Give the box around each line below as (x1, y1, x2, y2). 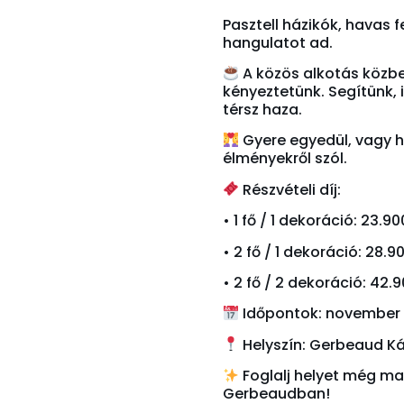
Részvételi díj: (239, 179, 342, 200)
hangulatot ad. (223, 32, 333, 53)
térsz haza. (223, 98, 302, 120)
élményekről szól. (223, 148, 347, 170)
